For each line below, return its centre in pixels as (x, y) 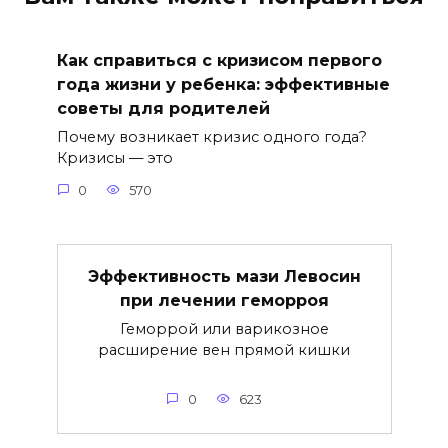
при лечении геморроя (224, 300)
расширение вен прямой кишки (224, 349)
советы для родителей (163, 108)
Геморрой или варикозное (224, 328)
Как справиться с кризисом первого (219, 60)
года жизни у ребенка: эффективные (223, 84)
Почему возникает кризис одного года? (211, 137)
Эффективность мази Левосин (224, 276)
